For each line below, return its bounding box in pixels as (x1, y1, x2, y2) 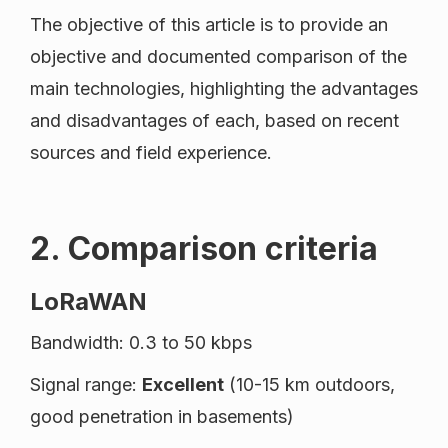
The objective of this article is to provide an (30, 14, 388, 36)
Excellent (142, 374, 224, 396)
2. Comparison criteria (30, 229, 378, 269)
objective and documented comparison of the (30, 46, 407, 68)
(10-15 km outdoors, (224, 374, 395, 396)
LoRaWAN (30, 287, 147, 317)
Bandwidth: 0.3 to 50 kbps (30, 332, 252, 354)
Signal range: (30, 374, 142, 396)
